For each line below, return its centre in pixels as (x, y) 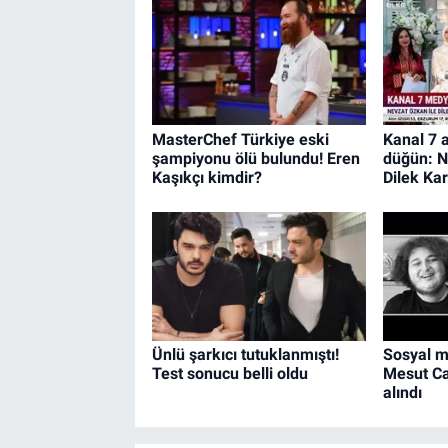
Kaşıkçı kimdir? (206, 177)
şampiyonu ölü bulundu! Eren (255, 158)
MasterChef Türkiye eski (240, 139)
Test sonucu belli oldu (229, 373)
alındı (402, 392)
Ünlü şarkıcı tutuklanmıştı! (245, 354)
